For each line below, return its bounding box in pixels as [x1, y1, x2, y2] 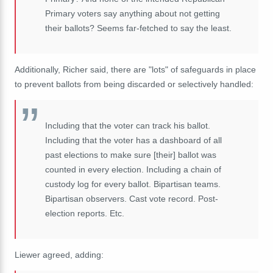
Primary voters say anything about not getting [45, 8, 220, 18]
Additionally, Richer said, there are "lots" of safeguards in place [15, 64, 256, 74]
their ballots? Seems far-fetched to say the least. [45, 23, 232, 33]
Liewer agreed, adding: [15, 249, 104, 260]
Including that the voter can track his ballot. [45, 120, 210, 130]
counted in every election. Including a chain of [45, 164, 221, 174]
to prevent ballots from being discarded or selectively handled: [15, 79, 253, 89]
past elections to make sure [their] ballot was [45, 149, 216, 160]
